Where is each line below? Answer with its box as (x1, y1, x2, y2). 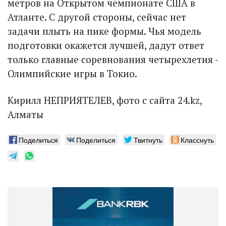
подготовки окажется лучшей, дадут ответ (8, 39, 204, 52)
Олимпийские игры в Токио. (8, 67, 137, 80)
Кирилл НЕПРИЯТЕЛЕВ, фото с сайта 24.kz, (8, 94, 202, 107)
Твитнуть (134, 135, 162, 145)
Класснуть (181, 135, 214, 145)
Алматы (8, 108, 43, 121)
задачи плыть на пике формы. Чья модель (8, 25, 201, 38)
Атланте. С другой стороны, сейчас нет (8, 11, 186, 24)
